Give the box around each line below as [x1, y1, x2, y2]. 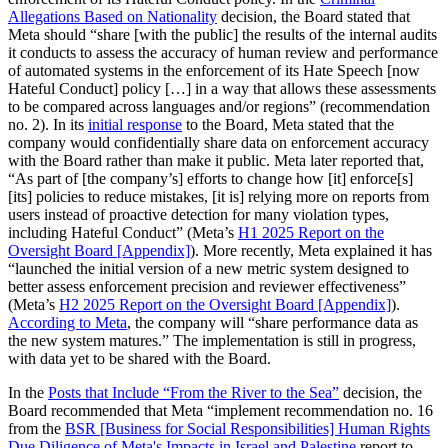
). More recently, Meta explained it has [190, 242, 432, 260]
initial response [88, 116, 182, 134]
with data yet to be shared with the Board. [8, 350, 271, 368]
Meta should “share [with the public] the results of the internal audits [8, 26, 437, 44]
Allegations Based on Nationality [8, 8, 217, 26]
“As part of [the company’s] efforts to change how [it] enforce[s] [8, 170, 413, 188]
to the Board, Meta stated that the [182, 116, 394, 134]
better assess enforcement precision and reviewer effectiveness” [8, 278, 406, 296]
